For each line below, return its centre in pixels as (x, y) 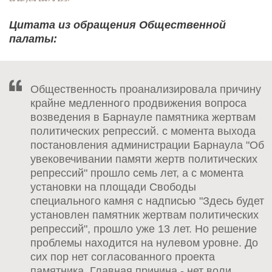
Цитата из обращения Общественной (117, 25)
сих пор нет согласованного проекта (123, 257)
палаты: (33, 39)
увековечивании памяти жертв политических (144, 159)
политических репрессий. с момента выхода (143, 131)
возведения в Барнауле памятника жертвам (143, 117)
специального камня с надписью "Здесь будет (147, 201)
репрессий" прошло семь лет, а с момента (137, 173)
